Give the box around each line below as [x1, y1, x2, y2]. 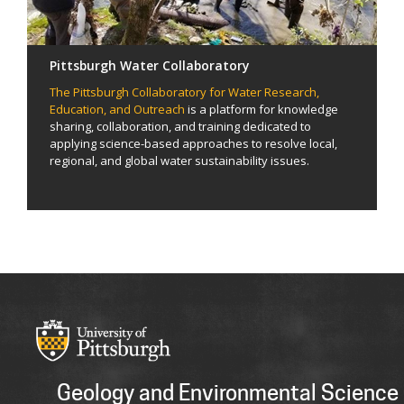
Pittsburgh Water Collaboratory [50, 57, 249, 75]
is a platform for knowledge [185, 101, 338, 118]
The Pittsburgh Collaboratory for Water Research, [50, 84, 319, 101]
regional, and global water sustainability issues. [50, 152, 312, 170]
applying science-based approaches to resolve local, [50, 135, 337, 152]
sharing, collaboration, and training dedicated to [50, 118, 311, 135]
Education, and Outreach [50, 101, 185, 118]
